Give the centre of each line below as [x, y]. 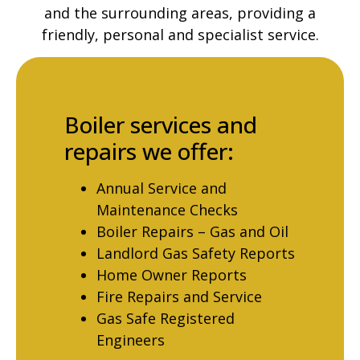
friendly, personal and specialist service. [180, 35]
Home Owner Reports [172, 275]
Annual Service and [162, 188]
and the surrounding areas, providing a [180, 13]
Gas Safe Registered [166, 319]
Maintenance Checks [167, 210]
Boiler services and [161, 125]
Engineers [131, 340]
